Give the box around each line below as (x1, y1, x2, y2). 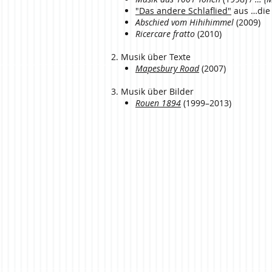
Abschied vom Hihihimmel (135, 16, 234, 28)
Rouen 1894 (135, 97, 181, 109)
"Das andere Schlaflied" (135, 5, 231, 16)
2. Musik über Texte (111, 51, 191, 63)
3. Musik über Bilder (111, 86, 194, 97)
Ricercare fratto (135, 28, 197, 39)
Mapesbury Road (135, 63, 199, 74)
